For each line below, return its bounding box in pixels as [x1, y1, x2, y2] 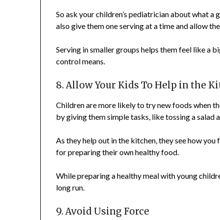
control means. [56, 56, 106, 66]
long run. [56, 183, 85, 192]
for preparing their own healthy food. [56, 147, 179, 157]
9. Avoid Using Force [56, 206, 150, 218]
